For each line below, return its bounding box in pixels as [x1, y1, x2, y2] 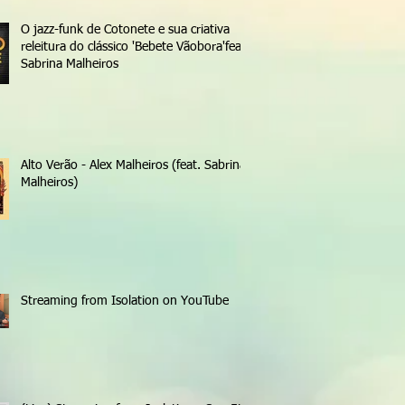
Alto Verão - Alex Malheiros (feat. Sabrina [21, 158, 246, 172]
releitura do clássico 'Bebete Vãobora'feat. [21, 40, 250, 53]
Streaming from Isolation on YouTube [21, 294, 229, 307]
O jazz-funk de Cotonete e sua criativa [21, 23, 230, 36]
